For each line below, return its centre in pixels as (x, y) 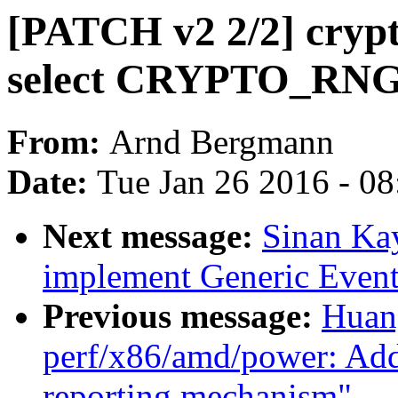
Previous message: (182, 316)
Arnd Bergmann (222, 142)
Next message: (152, 236)
